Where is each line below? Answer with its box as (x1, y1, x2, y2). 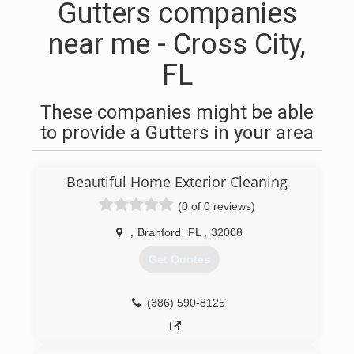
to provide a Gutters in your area (40, 122, 314, 144)
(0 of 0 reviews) (178, 200, 255, 213)
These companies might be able (40, 101, 314, 123)
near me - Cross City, (48, 28, 306, 61)
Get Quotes (148, 253, 210, 266)
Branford (137, 226, 181, 239)
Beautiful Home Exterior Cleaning (66, 172, 288, 191)
